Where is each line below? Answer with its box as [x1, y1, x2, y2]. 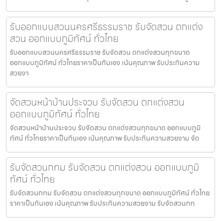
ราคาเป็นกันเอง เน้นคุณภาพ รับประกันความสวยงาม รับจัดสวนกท [10, 197, 195, 209]
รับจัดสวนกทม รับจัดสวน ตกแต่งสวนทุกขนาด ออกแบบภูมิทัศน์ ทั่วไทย [10, 187, 210, 198]
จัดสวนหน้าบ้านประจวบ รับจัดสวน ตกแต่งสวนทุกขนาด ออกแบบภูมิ [10, 122, 201, 133]
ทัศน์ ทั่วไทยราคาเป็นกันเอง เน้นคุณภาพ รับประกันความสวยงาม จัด [10, 132, 199, 144]
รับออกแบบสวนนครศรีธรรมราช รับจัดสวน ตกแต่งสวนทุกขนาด [10, 46, 190, 58]
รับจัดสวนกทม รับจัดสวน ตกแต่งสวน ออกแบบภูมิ [10, 159, 199, 175]
